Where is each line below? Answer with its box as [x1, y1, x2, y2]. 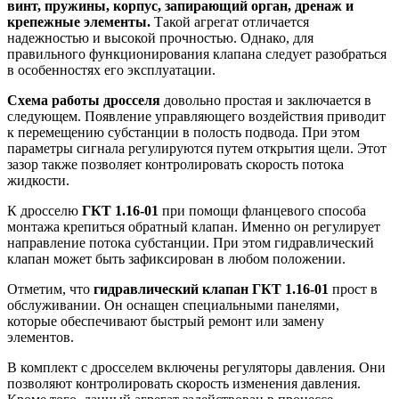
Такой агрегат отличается [151, 14, 309, 30]
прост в [329, 281, 378, 297]
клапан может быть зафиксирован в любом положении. [7, 251, 346, 267]
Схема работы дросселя [7, 93, 160, 109]
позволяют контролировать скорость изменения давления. [7, 376, 361, 392]
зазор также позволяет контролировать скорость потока [7, 157, 344, 173]
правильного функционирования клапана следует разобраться [7, 46, 387, 62]
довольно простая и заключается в [160, 93, 371, 109]
